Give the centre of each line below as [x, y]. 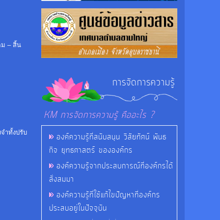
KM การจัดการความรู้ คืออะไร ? [99, 115]
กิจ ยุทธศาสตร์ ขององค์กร [91, 150]
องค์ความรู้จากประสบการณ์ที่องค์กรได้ [115, 166]
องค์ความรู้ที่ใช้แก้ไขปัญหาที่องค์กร [108, 195]
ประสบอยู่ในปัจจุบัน [78, 208]
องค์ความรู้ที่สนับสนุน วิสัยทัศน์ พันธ [111, 137]
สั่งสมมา [62, 179]
